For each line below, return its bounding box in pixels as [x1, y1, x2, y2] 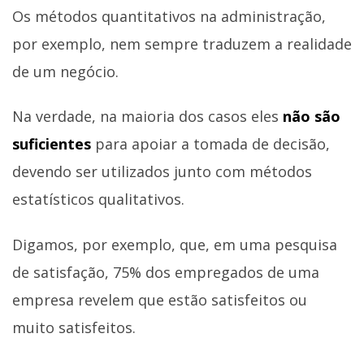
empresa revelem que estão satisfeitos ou [12, 289, 307, 310]
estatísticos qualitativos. [12, 189, 184, 210]
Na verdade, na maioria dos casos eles [12, 106, 283, 127]
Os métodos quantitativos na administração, [12, 6, 326, 26]
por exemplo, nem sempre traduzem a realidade [12, 33, 352, 54]
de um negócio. [12, 61, 119, 81]
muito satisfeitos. [12, 317, 136, 337]
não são [283, 106, 340, 127]
